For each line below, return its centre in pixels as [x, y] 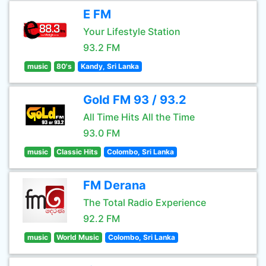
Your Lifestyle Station [132, 31]
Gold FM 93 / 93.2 [135, 100]
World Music [78, 237]
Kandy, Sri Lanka [110, 66]
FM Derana [115, 185]
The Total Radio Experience [145, 202]
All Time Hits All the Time [139, 117]
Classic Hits [77, 152]
